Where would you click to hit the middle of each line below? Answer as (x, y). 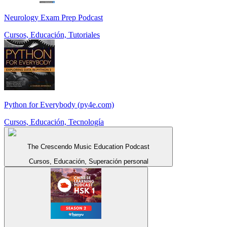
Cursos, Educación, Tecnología (54, 122)
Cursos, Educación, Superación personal (88, 161)
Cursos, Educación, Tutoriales (52, 35)
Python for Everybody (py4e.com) (59, 105)
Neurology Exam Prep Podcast (53, 17)
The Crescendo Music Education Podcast (88, 147)
